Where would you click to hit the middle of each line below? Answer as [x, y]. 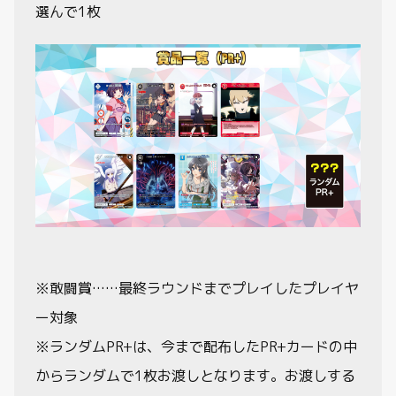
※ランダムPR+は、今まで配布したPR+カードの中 [196, 346]
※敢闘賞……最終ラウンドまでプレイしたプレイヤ [197, 288]
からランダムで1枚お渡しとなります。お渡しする [195, 376]
